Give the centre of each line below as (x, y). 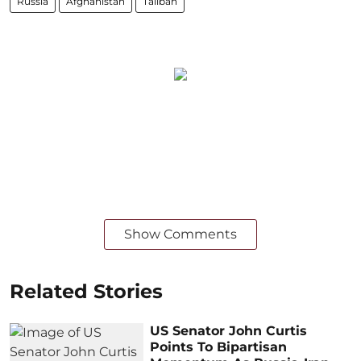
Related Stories (86, 291)
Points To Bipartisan (219, 346)
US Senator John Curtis (229, 330)
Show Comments (180, 234)
